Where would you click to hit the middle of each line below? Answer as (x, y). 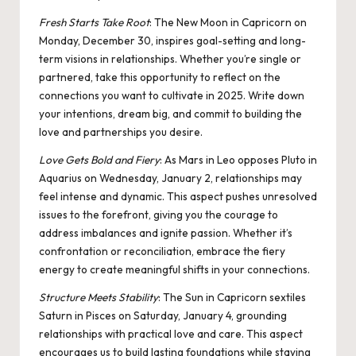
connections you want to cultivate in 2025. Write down (172, 96)
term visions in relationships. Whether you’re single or (170, 59)
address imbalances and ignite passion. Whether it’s (166, 233)
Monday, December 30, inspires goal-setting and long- (172, 41)
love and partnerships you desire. (121, 132)
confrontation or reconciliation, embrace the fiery (162, 252)
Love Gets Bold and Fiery (99, 160)
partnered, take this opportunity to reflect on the (160, 77)
